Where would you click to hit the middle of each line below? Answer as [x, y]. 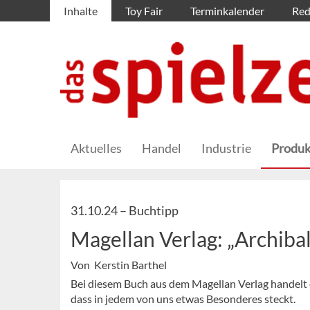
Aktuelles [96, 148]
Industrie [226, 148]
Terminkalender [227, 11]
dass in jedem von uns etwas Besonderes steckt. [183, 299]
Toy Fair [144, 11]
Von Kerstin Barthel [119, 265]
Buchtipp [154, 211]
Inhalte [81, 11]
